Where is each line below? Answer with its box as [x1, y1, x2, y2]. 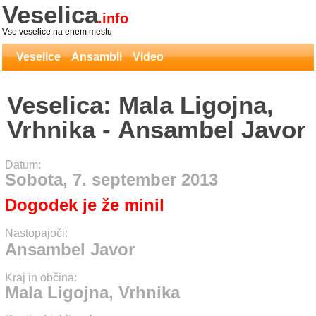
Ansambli [71, 51, 122, 63]
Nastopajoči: [5, 227, 68, 239]
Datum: [5, 159, 41, 171]
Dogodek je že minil [5, 195, 164, 214]
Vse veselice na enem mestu [2, 27, 112, 37]
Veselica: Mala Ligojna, [7, 91, 274, 119]
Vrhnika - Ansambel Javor [7, 116, 306, 143]
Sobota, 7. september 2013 [5, 170, 218, 189]
